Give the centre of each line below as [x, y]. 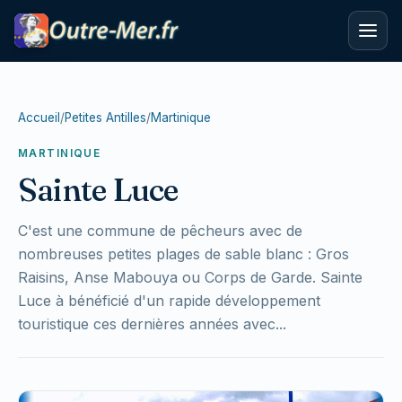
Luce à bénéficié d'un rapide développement [169, 301]
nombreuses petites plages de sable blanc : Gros [184, 254]
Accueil [39, 118]
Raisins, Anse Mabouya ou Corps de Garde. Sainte [190, 277]
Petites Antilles [105, 118]
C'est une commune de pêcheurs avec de [160, 231]
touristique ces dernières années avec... [152, 324]
